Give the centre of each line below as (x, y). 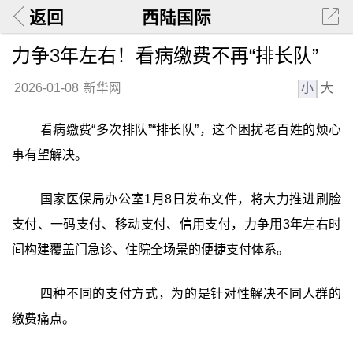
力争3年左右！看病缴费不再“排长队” (165, 55)
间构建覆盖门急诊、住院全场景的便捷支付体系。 (150, 249)
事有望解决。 (49, 155)
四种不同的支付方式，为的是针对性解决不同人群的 (191, 293)
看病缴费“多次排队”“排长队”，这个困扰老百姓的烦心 (191, 130)
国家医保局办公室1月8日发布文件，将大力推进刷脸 (191, 199)
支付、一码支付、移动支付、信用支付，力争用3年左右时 (176, 224)
